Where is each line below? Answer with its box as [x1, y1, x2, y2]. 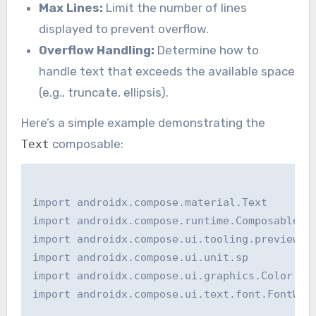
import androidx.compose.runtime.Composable [32, 214, 299, 227]
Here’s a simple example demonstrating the [20, 115, 265, 130]
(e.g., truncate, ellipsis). [39, 85, 169, 99]
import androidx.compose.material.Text [32, 195, 267, 209]
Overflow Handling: [39, 42, 155, 57]
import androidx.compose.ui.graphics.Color [32, 269, 293, 282]
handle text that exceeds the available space [39, 63, 296, 78]
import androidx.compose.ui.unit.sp [32, 250, 248, 264]
